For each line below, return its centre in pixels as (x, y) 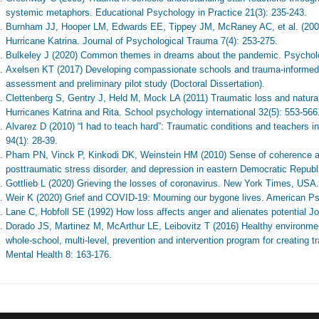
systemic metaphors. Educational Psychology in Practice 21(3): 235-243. (156, 12)
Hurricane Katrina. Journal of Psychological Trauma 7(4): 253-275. (141, 41)
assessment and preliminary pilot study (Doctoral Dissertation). (135, 83)
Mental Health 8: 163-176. (58, 254)
